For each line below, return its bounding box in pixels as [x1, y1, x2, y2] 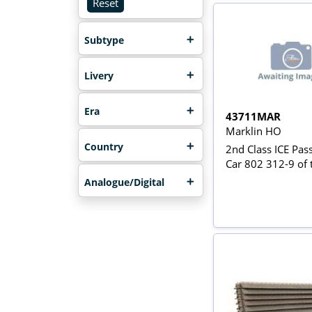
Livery [84, 68, 114, 82]
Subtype [84, 33, 124, 47]
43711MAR [226, 109, 281, 123]
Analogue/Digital [84, 175, 164, 189]
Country [84, 140, 123, 154]
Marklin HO [226, 123, 282, 138]
